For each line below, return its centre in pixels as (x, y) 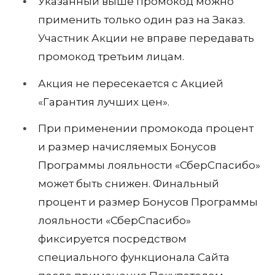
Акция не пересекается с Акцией (131, 83)
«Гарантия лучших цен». (104, 102)
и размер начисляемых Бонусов (127, 147)
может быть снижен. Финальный (129, 184)
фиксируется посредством (112, 239)
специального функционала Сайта (134, 258)
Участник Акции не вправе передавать (146, 38)
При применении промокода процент (146, 129)
